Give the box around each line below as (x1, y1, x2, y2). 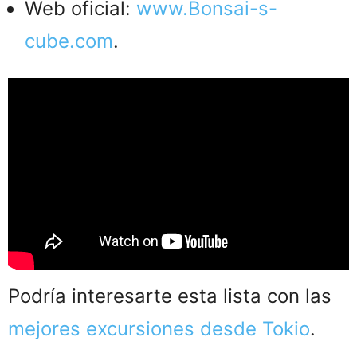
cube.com (25, 29, 113, 53)
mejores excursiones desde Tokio (8, 317, 310, 341)
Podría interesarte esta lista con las (8, 284, 331, 308)
